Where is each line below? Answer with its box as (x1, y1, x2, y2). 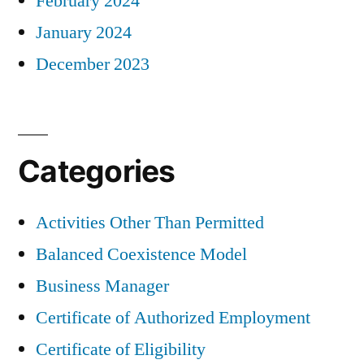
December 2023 (36, 52, 149, 76)
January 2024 (36, 20, 132, 44)
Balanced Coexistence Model (36, 242, 247, 266)
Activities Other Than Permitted (36, 210, 264, 234)
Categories (18, 152, 175, 189)
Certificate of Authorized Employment (36, 305, 310, 329)
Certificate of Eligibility (36, 337, 206, 361)
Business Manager (36, 274, 169, 297)
